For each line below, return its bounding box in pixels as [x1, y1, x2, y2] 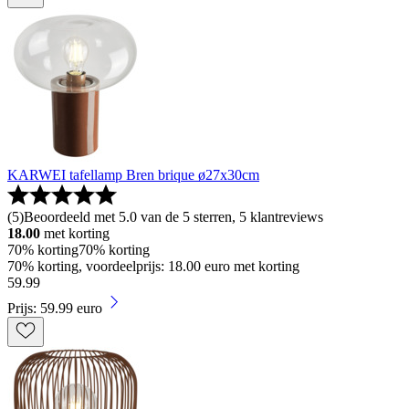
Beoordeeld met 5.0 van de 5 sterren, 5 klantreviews [24, 208, 323, 225]
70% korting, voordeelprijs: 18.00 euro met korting [7, 257, 299, 274]
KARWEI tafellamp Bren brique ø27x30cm [7, 166, 259, 183]
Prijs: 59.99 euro [7, 299, 102, 316]
